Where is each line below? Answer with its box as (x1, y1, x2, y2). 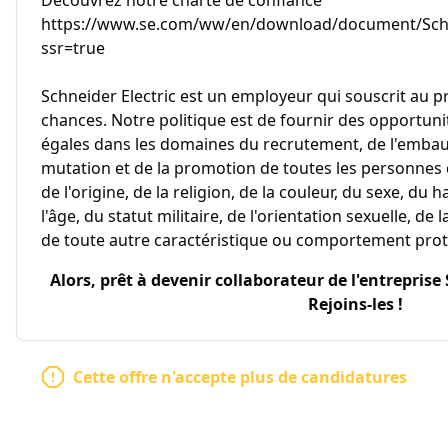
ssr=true (41, 37, 105, 59)
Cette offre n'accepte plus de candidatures (73, 366, 407, 388)
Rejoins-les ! (308, 293, 403, 315)
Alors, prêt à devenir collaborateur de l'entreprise (50, 269, 445, 291)
